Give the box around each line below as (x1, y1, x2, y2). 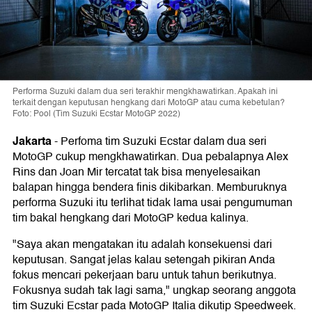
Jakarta (13, 132, 52, 151)
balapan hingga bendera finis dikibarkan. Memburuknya (13, 178, 287, 197)
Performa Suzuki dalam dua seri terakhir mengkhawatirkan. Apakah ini (13, 85, 278, 99)
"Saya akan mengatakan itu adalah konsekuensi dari (13, 235, 272, 254)
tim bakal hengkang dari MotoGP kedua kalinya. (13, 209, 249, 228)
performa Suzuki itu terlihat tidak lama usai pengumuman (13, 194, 292, 212)
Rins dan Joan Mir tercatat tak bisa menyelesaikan (13, 163, 260, 182)
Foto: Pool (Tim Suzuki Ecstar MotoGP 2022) (13, 107, 180, 121)
